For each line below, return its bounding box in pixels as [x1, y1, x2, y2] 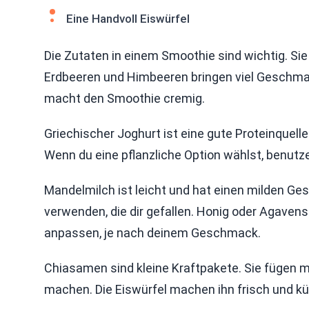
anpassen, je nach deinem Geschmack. [44, 226, 261, 240]
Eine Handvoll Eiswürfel [66, 12, 190, 26]
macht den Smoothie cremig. [44, 91, 205, 106]
